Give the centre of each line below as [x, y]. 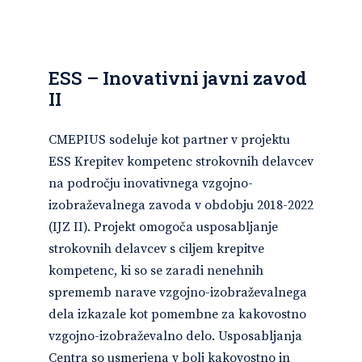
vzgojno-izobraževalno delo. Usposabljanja [175, 336]
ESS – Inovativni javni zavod [178, 78]
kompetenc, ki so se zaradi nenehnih [156, 271]
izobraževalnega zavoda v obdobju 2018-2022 [181, 205]
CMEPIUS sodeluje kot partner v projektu [169, 140]
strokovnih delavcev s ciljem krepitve [156, 249]
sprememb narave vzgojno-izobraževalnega [178, 293]
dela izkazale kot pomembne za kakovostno [177, 314]
